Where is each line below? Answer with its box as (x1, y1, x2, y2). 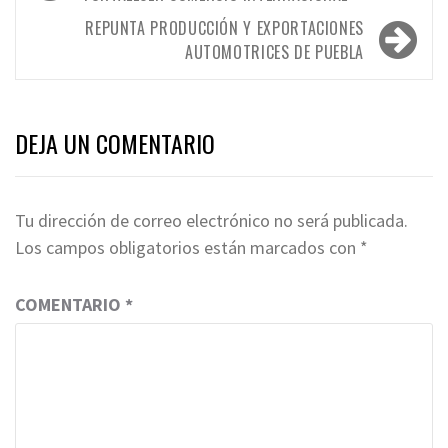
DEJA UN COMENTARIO (15, 124, 215, 161)
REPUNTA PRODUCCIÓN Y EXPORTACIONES (85, 15, 364, 40)
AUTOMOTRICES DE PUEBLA (184, 39, 364, 64)
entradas (25, 11, 119, 57)
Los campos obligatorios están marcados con (15, 235, 360, 259)
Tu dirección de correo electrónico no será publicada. (15, 208, 408, 232)
